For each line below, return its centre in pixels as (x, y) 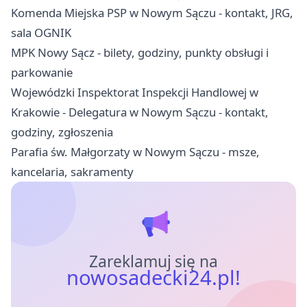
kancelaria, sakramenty (72, 171)
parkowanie (42, 72)
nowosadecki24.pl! (153, 277)
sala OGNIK (41, 32)
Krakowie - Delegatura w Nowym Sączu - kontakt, (140, 112)
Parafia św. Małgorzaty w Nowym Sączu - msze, (135, 151)
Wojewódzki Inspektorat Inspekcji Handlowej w (135, 92)
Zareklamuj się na (153, 261)
